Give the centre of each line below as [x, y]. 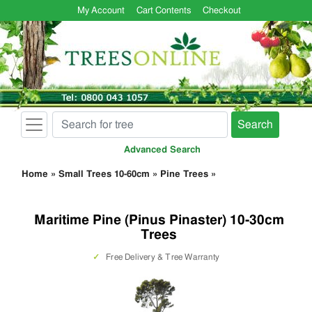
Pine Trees [184, 174]
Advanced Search [162, 150]
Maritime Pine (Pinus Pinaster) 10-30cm [159, 220]
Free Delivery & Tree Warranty [162, 257]
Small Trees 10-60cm [104, 174]
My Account [101, 11]
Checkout [221, 11]
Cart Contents [163, 11]
